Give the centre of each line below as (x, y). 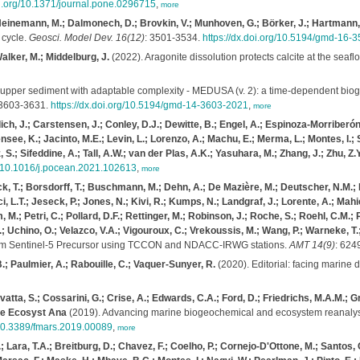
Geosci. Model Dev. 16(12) (86, 38)
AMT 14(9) (312, 245)
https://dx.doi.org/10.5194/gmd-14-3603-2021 (149, 105)
